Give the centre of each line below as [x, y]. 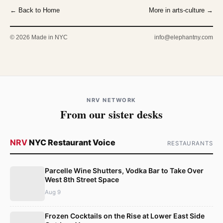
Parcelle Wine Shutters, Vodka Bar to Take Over [124, 170]
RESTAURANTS [190, 143]
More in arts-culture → [181, 10]
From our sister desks [111, 114]
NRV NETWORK [111, 100]
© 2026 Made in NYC [39, 37]
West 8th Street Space [82, 179]
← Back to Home [35, 10]
